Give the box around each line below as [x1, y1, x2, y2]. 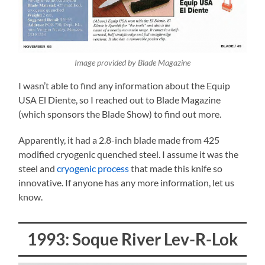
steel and [18, 163, 57, 174]
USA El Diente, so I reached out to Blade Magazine [18, 94, 221, 106]
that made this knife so [129, 163, 223, 174]
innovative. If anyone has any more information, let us [18, 177, 235, 189]
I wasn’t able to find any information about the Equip [18, 80, 231, 92]
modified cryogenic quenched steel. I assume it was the [18, 148, 239, 160]
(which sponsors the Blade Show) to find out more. [18, 108, 222, 120]
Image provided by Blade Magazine [74, 57, 190, 67]
